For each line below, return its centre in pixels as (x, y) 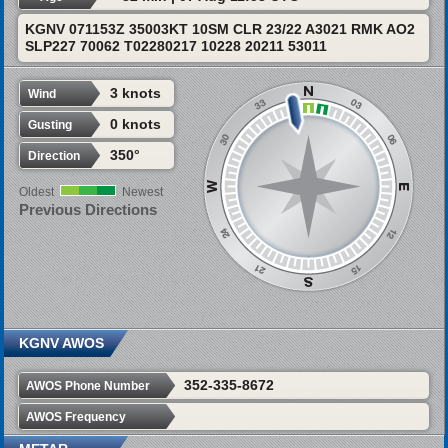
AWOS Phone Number (87, 385)
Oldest (36, 192)
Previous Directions (87, 210)
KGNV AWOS (61, 342)
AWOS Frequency (75, 416)
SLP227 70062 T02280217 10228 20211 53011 (175, 46)
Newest (142, 192)
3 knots (135, 93)
